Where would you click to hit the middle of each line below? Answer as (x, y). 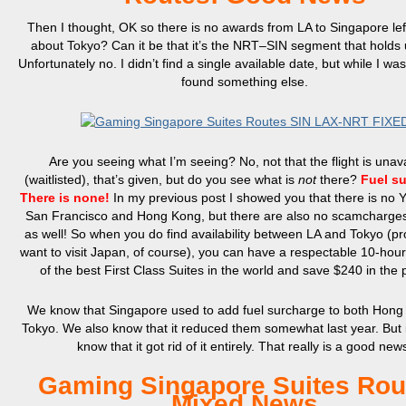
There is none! (65, 198)
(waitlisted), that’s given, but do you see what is (161, 179)
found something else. (245, 82)
